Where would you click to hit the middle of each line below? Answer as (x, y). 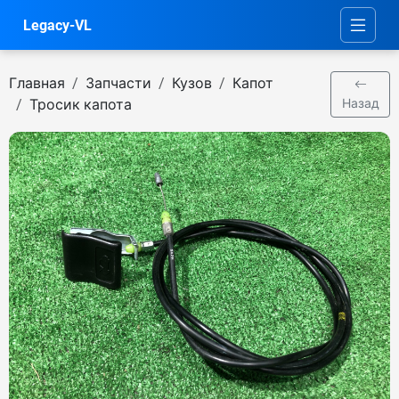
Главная (37, 83)
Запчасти (118, 83)
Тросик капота (81, 105)
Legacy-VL (57, 25)
